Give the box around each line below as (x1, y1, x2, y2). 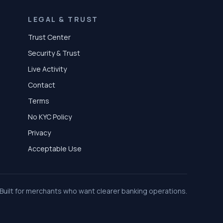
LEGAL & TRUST (28, 14, 99, 24)
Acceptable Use (28, 143, 82, 153)
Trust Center (28, 32, 71, 42)
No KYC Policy (28, 111, 72, 121)
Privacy (28, 127, 51, 137)
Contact (28, 80, 55, 90)
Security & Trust (28, 48, 80, 58)
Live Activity (28, 64, 67, 74)
